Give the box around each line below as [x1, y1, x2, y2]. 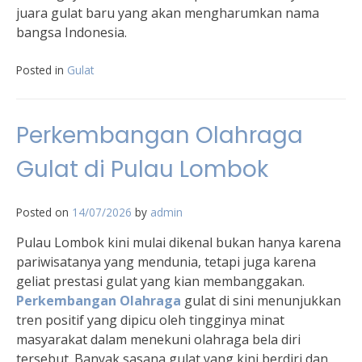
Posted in [16, 62, 67, 78]
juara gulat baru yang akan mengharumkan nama [16, 4, 319, 22]
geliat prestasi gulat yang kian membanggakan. [16, 272, 305, 290]
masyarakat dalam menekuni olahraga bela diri [16, 330, 301, 348]
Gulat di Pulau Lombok [16, 154, 268, 185]
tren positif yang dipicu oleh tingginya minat [16, 311, 284, 329]
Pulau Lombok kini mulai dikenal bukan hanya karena [16, 234, 341, 251]
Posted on [16, 204, 72, 220]
